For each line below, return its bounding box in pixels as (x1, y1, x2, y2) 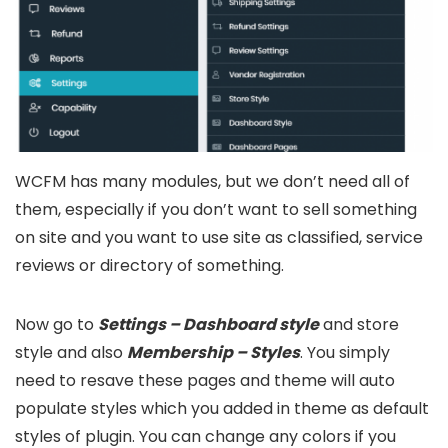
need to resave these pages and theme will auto (15, 369, 395, 393)
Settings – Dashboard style (98, 313, 319, 337)
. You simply (300, 341, 390, 365)
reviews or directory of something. (15, 254, 284, 278)
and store (319, 313, 399, 337)
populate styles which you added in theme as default (15, 397, 429, 421)
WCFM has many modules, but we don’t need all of (15, 170, 410, 194)
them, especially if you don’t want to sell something (15, 198, 417, 222)
